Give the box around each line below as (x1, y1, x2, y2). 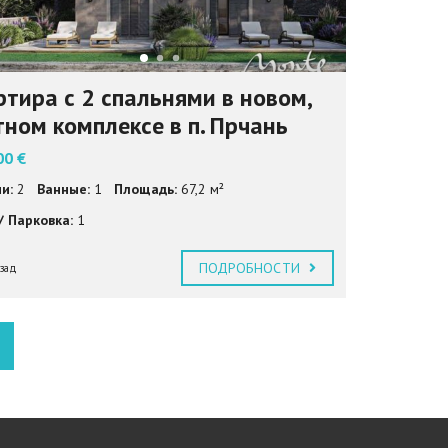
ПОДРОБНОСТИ (198, 259, 304, 278)
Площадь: (113, 180, 177, 199)
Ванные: (36, 180, 90, 199)
